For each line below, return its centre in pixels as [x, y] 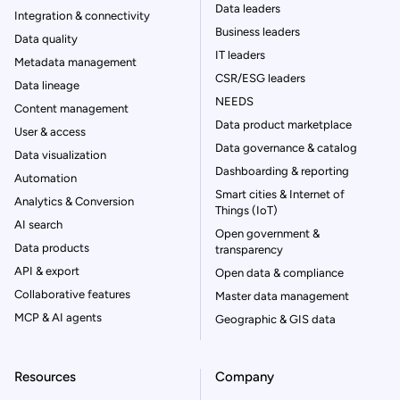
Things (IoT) [246, 211]
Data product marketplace [283, 125]
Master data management [282, 296]
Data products [52, 248]
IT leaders [240, 55]
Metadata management [75, 62]
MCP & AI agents [58, 318]
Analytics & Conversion [74, 202]
